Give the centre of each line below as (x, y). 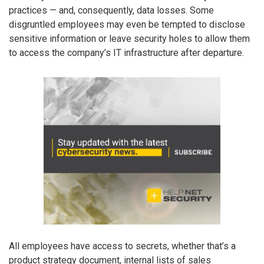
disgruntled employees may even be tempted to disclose (127, 25)
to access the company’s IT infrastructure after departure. (126, 53)
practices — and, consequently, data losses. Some (111, 11)
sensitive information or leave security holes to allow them (129, 39)
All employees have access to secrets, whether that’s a (122, 246)
